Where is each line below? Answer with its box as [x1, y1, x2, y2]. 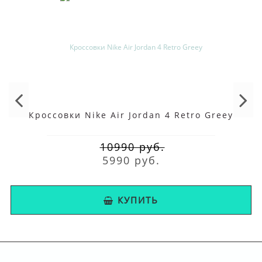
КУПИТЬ [118, 194, 158, 206]
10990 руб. [99, 140, 165, 154]
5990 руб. [102, 153, 160, 167]
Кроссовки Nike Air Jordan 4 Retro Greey [29, 109, 233, 120]
